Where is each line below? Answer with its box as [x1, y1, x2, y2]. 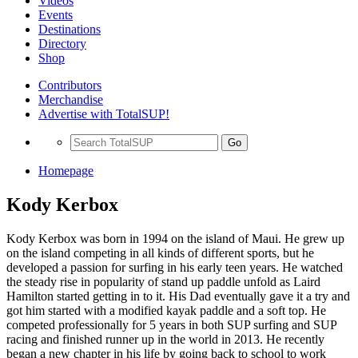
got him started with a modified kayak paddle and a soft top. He [6, 303, 326, 317]
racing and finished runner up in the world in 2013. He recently [6, 332, 324, 346]
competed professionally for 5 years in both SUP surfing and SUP [6, 317, 336, 332]
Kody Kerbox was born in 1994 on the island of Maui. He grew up [6, 231, 344, 245]
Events [38, 8, 73, 22]
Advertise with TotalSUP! [38, 107, 169, 121]
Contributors [38, 78, 101, 92]
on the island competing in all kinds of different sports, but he [6, 245, 314, 260]
